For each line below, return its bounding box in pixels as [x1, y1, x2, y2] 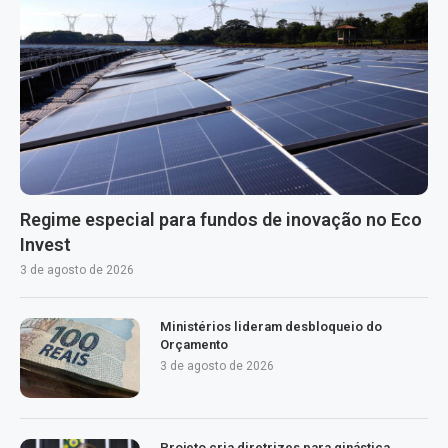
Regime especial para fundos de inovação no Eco [20, 208, 422, 230]
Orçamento [160, 336, 228, 352]
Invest [20, 233, 71, 255]
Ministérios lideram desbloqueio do [160, 318, 382, 334]
